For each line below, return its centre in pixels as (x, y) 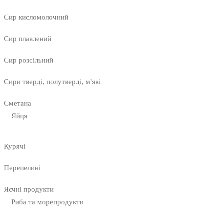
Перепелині (22, 168)
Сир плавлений (28, 39)
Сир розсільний (29, 60)
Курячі (15, 146)
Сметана (18, 103)
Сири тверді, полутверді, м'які (52, 82)
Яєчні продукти (29, 189)
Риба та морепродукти (47, 202)
